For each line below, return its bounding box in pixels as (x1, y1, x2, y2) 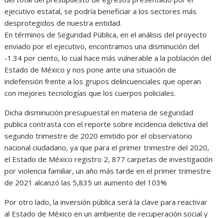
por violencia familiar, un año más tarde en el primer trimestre (4, 166, 211, 176)
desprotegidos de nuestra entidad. (4, 18, 122, 28)
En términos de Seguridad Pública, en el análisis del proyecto (4, 30, 207, 40)
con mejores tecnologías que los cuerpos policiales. (4, 88, 176, 98)
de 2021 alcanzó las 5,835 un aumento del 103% (4, 178, 167, 188)
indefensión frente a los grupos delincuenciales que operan (4, 76, 201, 87)
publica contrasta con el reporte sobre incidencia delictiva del (4, 119, 208, 129)
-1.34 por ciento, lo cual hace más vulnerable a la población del (4, 53, 212, 63)
